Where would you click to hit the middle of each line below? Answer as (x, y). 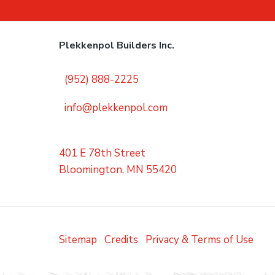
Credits (121, 240)
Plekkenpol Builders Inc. (117, 46)
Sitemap (78, 240)
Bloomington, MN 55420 (118, 169)
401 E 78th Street (102, 153)
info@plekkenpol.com (116, 108)
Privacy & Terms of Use (199, 240)
